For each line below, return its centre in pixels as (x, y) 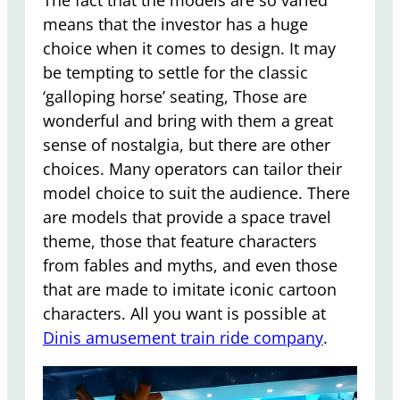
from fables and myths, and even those (190, 265)
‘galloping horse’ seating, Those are (175, 96)
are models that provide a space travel (187, 217)
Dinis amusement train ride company (183, 337)
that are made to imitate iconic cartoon (190, 289)
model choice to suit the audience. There (196, 192)
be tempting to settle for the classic (175, 72)
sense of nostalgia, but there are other (187, 144)
